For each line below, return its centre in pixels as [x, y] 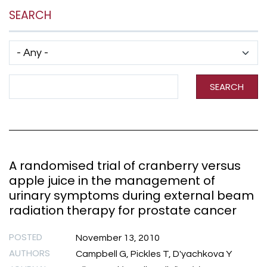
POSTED [26, 237]
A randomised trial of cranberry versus [125, 165]
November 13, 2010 [118, 238]
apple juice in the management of [112, 180]
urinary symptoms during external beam [131, 195]
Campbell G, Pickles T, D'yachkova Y [154, 254]
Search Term [36, 80]
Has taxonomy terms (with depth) [81, 46]
